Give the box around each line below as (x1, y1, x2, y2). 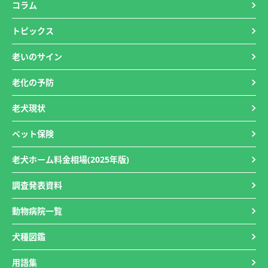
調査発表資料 (12, 179, 62, 191)
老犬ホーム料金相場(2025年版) (12, 154, 129, 165)
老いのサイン (12, 51, 62, 62)
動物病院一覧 (12, 205, 62, 217)
